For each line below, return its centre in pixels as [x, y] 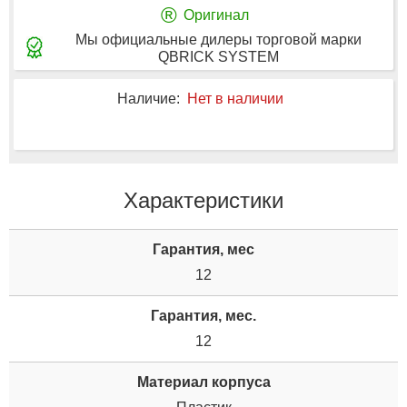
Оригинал [216, 15]
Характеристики [203, 200]
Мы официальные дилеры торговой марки [218, 39]
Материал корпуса [203, 382]
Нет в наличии [235, 99]
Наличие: [148, 99]
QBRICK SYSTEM [218, 56]
